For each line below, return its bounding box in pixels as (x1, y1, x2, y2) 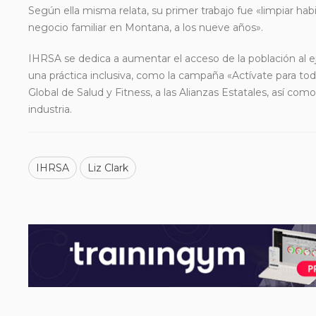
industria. (28, 103, 72, 116)
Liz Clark (87, 162, 128, 174)
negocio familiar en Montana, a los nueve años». (28, 21, 263, 34)
